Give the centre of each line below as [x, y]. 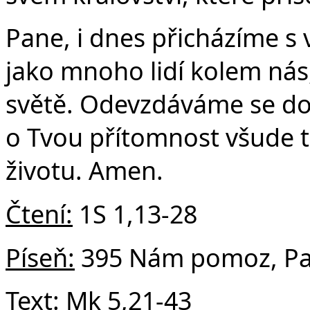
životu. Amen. [84, 171]
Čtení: [39, 214]
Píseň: [40, 257]
